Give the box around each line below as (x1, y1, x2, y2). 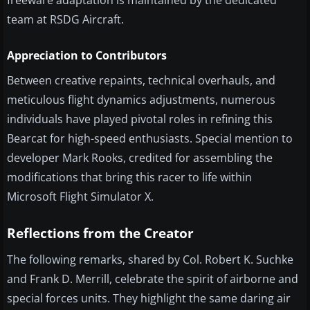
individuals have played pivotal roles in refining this (7, 111, 273, 127)
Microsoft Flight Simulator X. (7, 189, 154, 205)
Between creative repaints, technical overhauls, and (7, 73, 275, 89)
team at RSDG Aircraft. (7, 12, 124, 28)
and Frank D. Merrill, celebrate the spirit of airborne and (7, 271, 298, 287)
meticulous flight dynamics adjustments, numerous (7, 92, 275, 108)
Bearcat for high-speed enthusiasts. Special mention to (7, 131, 293, 147)
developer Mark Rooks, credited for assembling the (7, 150, 273, 166)
